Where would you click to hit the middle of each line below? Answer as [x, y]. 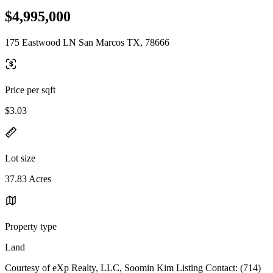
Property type [31, 226]
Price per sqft [30, 90]
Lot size [20, 158]
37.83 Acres [28, 179]
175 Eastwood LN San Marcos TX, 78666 [87, 42]
